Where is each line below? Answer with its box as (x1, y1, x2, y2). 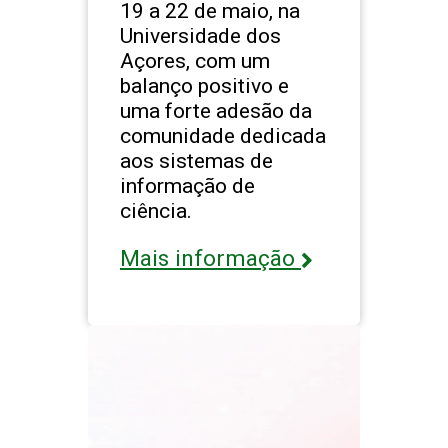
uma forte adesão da (120, 97, 312, 123)
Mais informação (120, 244, 301, 272)
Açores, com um (120, 47, 270, 73)
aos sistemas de (120, 147, 273, 173)
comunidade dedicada (120, 122, 326, 148)
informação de (120, 172, 255, 198)
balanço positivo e (120, 72, 289, 98)
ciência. (120, 197, 192, 223)
